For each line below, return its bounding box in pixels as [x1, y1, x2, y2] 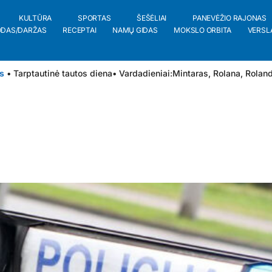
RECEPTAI [63, 25, 97, 35]
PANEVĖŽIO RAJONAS [192, 13, 267, 22]
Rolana [213, 68, 240, 78]
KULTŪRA [18, 13, 52, 22]
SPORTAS [77, 13, 111, 22]
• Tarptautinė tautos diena [4, 68, 112, 78]
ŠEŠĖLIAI [137, 13, 167, 22]
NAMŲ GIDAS [112, 25, 158, 35]
